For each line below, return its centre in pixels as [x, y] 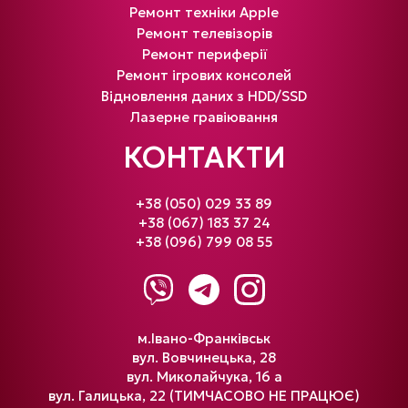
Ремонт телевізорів [204, 33]
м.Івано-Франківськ [204, 338]
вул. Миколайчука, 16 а [204, 376]
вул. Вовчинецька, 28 [204, 357]
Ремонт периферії [204, 54]
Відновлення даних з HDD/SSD [204, 96]
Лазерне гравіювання [204, 117]
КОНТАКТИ [204, 157]
